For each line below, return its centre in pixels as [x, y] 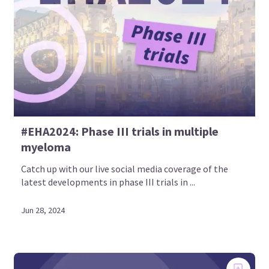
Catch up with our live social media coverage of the [125, 169]
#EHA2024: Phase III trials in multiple [120, 131]
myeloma [46, 147]
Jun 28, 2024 [43, 210]
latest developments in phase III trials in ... [108, 182]
